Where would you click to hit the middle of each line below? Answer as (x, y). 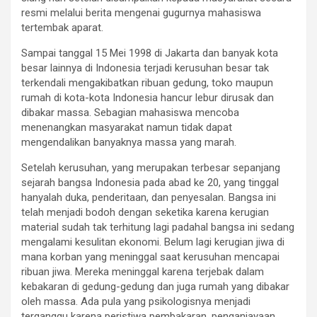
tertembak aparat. (62, 28)
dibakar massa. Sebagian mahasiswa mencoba (130, 113)
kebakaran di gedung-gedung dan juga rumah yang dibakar (155, 287)
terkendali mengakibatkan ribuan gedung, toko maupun (147, 83)
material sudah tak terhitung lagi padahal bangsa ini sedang (158, 227)
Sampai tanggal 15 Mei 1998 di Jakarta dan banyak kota (150, 53)
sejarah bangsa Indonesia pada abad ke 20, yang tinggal (150, 183)
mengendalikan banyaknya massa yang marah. (129, 142)
